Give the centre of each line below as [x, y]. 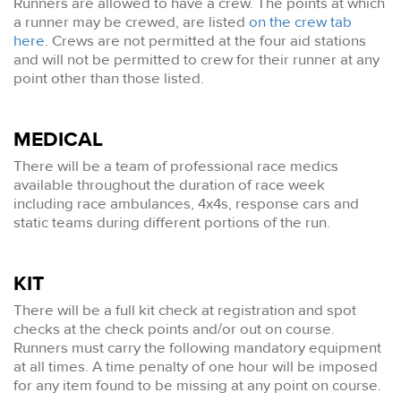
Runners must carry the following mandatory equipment [197, 347]
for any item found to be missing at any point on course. [199, 385]
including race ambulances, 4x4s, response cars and [186, 203]
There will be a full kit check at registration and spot [185, 310]
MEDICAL [58, 140]
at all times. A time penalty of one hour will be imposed [196, 366]
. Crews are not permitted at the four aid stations [205, 41]
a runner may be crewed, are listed [131, 22]
